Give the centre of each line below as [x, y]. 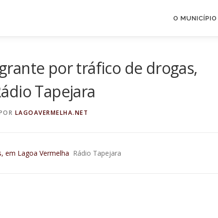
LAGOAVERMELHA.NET [51, 113]
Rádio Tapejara [97, 153]
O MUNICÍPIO [195, 18]
